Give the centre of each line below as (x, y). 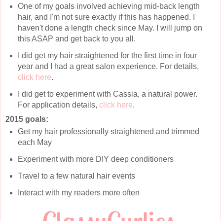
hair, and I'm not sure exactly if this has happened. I (106, 17)
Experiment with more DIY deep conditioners (95, 159)
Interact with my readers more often (78, 192)
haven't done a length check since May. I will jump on (110, 28)
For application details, (58, 105)
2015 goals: (27, 119)
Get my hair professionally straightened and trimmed (108, 131)
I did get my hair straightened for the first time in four (107, 56)
